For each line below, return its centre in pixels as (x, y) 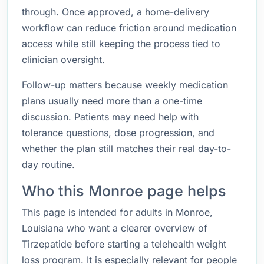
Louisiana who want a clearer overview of (115, 228)
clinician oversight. (63, 60)
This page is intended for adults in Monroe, (117, 212)
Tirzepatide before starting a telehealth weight (124, 244)
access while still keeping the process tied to (121, 44)
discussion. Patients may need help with (110, 117)
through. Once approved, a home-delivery (115, 12)
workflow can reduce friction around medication (129, 28)
